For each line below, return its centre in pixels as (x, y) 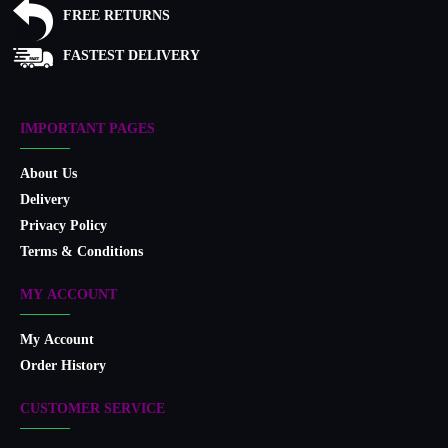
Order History (63, 367)
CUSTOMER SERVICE (92, 410)
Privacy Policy (63, 227)
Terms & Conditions (81, 253)
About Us (48, 175)
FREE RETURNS (116, 17)
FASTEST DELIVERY (131, 56)
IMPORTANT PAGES (87, 130)
